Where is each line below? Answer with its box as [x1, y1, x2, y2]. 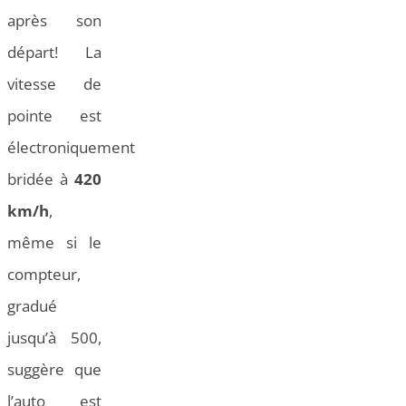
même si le [7, 232, 101, 254]
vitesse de [7, 73, 101, 95]
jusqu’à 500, [7, 327, 101, 349]
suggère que [7, 359, 101, 381]
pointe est [7, 105, 101, 127]
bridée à [7, 169, 74, 190]
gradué [7, 295, 57, 317]
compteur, [7, 264, 81, 285]
